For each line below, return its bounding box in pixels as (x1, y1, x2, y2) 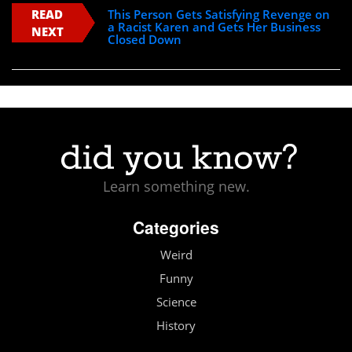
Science (156, 293, 196, 310)
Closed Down (108, 31, 182, 48)
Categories (133, 214, 219, 239)
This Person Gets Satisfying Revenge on (108, 6, 331, 23)
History (156, 317, 196, 334)
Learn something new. (102, 176, 250, 196)
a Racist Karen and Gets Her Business (108, 19, 321, 35)
